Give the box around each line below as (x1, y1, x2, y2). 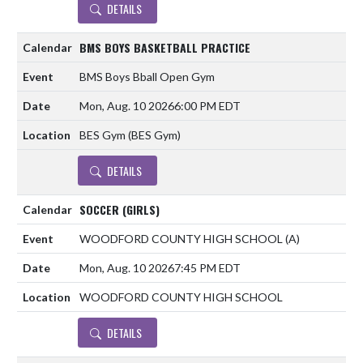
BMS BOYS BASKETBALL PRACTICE (79, 38, 250, 56)
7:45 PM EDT (174, 261, 241, 275)
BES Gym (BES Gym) (79, 128, 181, 143)
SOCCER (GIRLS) (79, 200, 160, 218)
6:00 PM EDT (174, 99, 241, 113)
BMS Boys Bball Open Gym (79, 70, 215, 84)
